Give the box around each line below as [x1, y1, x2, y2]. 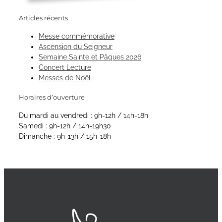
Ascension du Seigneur [39, 43, 112, 51]
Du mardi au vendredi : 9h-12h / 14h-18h [19, 111, 148, 119]
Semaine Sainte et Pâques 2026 [39, 53, 141, 61]
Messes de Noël [39, 74, 91, 82]
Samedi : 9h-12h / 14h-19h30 [19, 121, 111, 130]
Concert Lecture [39, 63, 91, 72]
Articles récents [19, 13, 68, 22]
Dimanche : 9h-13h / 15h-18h [19, 132, 111, 140]
